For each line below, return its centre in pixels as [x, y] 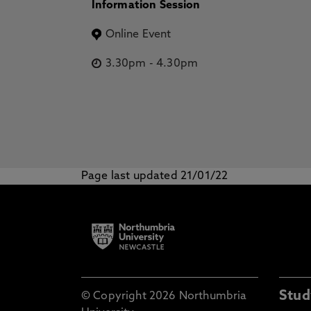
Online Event [138, 35]
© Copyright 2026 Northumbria [164, 296]
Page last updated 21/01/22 [155, 176]
